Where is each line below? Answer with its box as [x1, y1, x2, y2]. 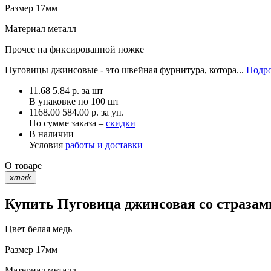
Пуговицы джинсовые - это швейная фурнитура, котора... [5, 64, 246, 75]
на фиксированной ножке [35, 44, 144, 54]
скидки [106, 117, 135, 128]
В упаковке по [29, 96, 91, 106]
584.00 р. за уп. [62, 106, 124, 117]
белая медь [25, 224, 72, 235]
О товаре [5, 160, 42, 171]
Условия [29, 139, 65, 150]
